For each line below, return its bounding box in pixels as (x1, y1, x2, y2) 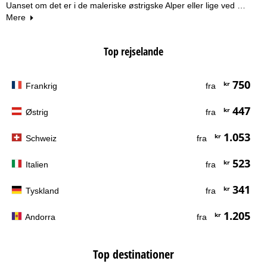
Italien (26, 159, 48, 169)
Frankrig (26, 80, 57, 91)
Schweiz (26, 133, 57, 143)
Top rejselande (104, 44, 163, 58)
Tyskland (26, 185, 59, 195)
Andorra (25, 212, 55, 222)
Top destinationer (93, 246, 174, 262)
